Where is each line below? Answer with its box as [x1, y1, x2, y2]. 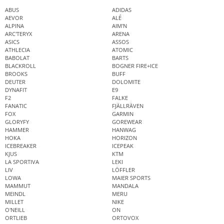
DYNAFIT [5, 86, 27, 94]
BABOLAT [5, 54, 29, 62]
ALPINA [5, 22, 24, 30]
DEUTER [5, 78, 25, 86]
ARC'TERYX [5, 30, 32, 38]
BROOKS [5, 70, 27, 78]
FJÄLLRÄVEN [112, 102, 143, 110]
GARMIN [112, 110, 133, 118]
